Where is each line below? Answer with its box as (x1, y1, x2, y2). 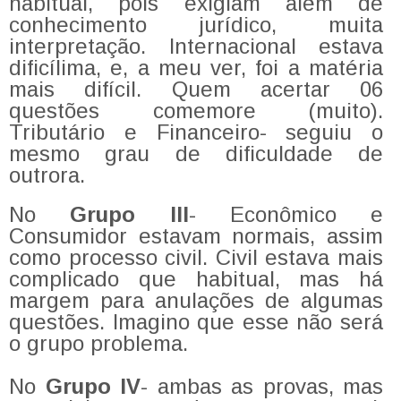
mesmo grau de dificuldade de (9, 141, 383, 166)
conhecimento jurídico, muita (9, 12, 383, 37)
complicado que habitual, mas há (9, 266, 383, 291)
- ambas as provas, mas (141, 373, 383, 398)
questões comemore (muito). (9, 98, 383, 123)
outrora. (9, 162, 91, 187)
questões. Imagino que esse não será (9, 309, 383, 334)
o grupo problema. (9, 330, 194, 355)
